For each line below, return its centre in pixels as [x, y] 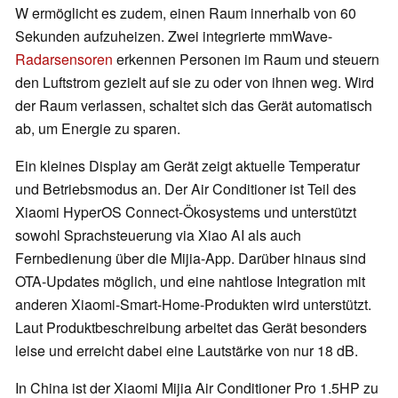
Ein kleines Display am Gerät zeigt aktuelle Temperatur [187, 166]
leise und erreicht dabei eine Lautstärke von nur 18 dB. [187, 351]
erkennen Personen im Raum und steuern [246, 60]
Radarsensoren [64, 60]
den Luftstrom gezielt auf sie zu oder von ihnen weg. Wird [195, 83]
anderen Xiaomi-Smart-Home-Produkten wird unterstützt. [193, 305]
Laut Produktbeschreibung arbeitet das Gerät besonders [191, 328]
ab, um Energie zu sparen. [99, 129]
